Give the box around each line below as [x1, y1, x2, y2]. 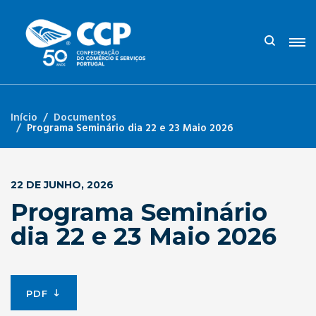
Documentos [54, 109, 116, 126]
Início [11, 109, 37, 126]
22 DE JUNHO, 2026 [11, 178, 114, 191]
